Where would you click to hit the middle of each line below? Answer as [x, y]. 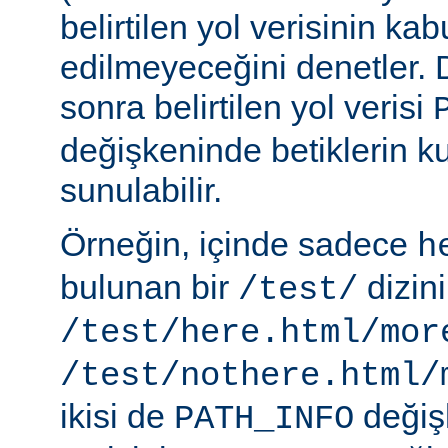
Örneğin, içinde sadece [238, 244]
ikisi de [117, 416]
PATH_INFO [264, 419]
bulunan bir [149, 287]
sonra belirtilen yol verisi [246, 107]
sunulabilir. [141, 190]
